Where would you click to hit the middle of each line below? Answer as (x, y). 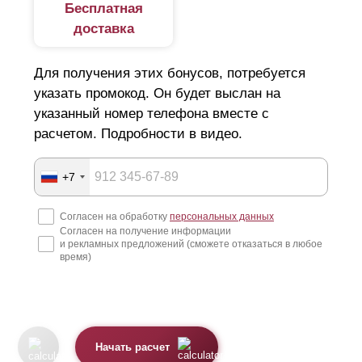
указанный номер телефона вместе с (152, 114)
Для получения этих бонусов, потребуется (170, 74)
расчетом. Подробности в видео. (138, 134)
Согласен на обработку (115, 217)
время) (76, 257)
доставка (103, 29)
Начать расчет (133, 347)
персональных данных (222, 217)
